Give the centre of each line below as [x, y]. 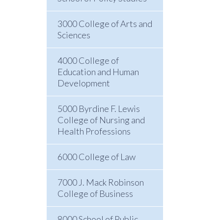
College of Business [95, 193]
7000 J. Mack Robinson [100, 182]
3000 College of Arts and [105, 24]
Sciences [74, 35]
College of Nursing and [101, 120]
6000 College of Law [96, 157]
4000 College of [88, 60]
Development [83, 83]
